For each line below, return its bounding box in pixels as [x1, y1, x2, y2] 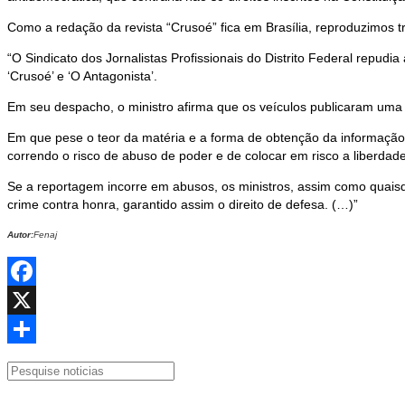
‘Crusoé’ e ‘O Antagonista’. [7, 69, 157, 83]
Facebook [7, 293, 64, 307]
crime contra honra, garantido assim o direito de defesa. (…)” [7, 197, 358, 212]
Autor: [7, 230, 33, 240]
